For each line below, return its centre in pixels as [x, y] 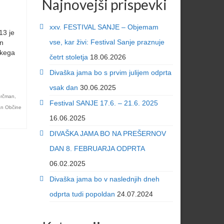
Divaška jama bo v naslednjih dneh [104, 179]
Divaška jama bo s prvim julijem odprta [110, 72]
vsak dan [63, 87]
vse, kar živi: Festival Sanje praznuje [107, 42]
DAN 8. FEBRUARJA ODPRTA [97, 148]
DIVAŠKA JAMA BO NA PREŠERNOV [107, 133]
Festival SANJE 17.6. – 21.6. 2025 [103, 103]
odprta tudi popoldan [82, 194]
